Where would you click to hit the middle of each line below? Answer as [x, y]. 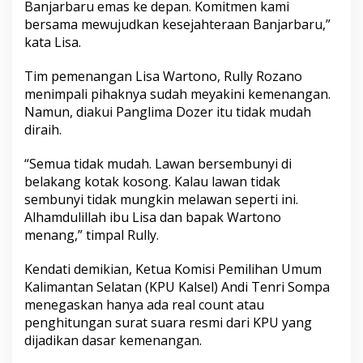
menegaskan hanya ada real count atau [144, 305]
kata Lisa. [53, 43]
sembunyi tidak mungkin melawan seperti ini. [161, 200]
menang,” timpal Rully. [92, 235]
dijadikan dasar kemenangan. [113, 341]
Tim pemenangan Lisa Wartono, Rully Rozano [163, 77]
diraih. [43, 130]
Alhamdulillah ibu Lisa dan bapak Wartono [153, 218]
